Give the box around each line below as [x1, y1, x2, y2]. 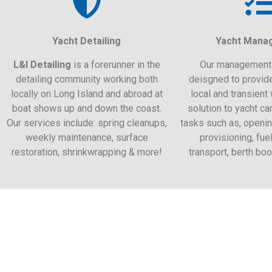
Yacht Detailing [52, 35, 121, 47]
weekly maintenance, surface [25, 131, 148, 143]
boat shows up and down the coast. [12, 102, 161, 114]
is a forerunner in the [70, 58, 160, 70]
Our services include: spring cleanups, [6, 117, 167, 129]
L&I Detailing [13, 58, 71, 70]
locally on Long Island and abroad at [10, 87, 163, 100]
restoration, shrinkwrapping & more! [11, 146, 162, 158]
